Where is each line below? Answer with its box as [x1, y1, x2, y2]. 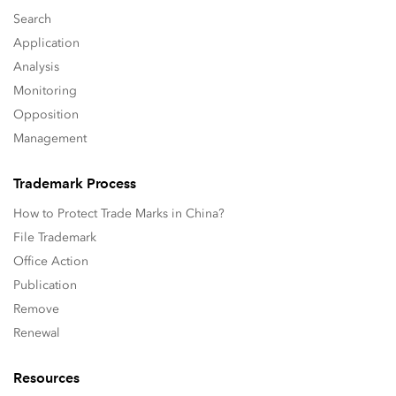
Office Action [13, 254, 88, 269]
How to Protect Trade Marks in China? [13, 206, 225, 221]
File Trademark [13, 230, 96, 245]
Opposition [13, 107, 79, 122]
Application [13, 35, 80, 50]
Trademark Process [13, 175, 136, 192]
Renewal [13, 325, 60, 340]
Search [13, 11, 51, 27]
